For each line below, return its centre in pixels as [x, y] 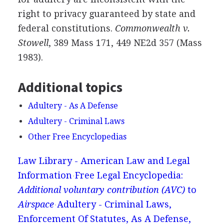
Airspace [36, 204]
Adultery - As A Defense [73, 105]
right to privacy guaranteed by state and [106, 13]
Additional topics [70, 87]
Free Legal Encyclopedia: [129, 175]
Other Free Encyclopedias [77, 136]
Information [45, 175]
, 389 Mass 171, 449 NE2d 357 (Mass [125, 42]
